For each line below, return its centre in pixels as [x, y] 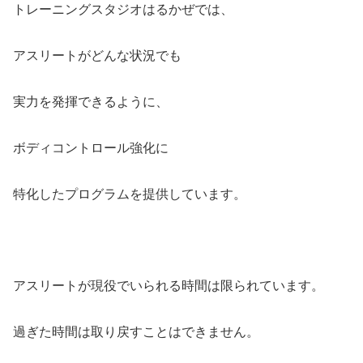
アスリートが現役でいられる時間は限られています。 [169, 286]
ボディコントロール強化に [91, 147]
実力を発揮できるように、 [91, 101]
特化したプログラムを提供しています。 [130, 194]
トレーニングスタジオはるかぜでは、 [123, 10]
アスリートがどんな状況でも [97, 56]
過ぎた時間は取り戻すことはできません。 [136, 331]
